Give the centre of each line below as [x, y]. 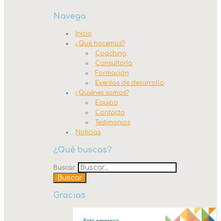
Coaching [111, 54]
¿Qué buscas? [82, 150]
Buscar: [65, 167]
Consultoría [114, 63]
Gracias [69, 196]
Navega [70, 17]
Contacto [110, 113]
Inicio [84, 34]
